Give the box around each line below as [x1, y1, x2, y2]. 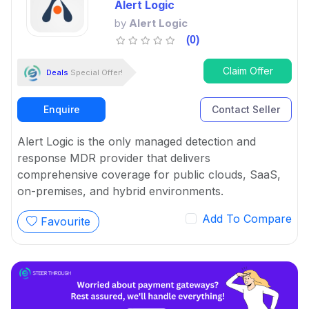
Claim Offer [222, 65, 273, 77]
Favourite [37, 215, 90, 229]
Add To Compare [202, 212, 292, 226]
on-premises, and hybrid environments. [17, 184, 223, 199]
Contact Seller [212, 103, 280, 116]
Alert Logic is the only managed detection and [17, 134, 256, 149]
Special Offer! [68, 67, 123, 77]
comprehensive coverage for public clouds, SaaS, [17, 168, 281, 182]
